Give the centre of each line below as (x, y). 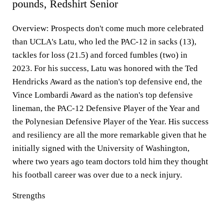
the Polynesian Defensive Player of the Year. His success (110, 122)
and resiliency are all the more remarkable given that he (110, 135)
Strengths (29, 196)
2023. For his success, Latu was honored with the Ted (105, 68)
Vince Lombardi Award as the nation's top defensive (103, 95)
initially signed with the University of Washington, (101, 148)
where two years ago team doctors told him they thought (110, 162)
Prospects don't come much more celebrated (127, 28)
